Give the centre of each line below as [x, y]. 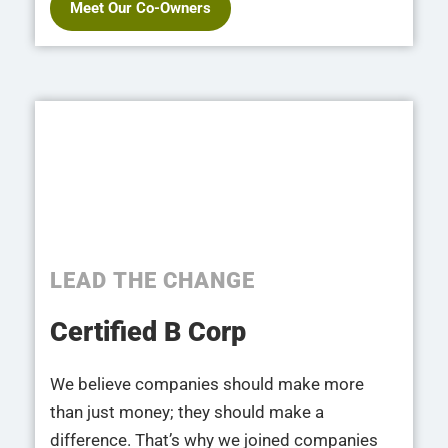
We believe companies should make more [207, 383]
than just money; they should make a [187, 411]
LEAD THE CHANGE [153, 280]
